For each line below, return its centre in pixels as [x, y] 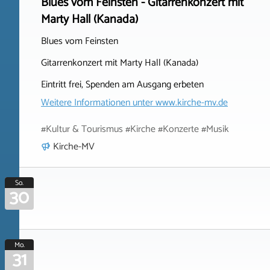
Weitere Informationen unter [98, 103]
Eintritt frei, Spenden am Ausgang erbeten [122, 85]
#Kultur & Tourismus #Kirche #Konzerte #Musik [135, 129]
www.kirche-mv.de [192, 103]
